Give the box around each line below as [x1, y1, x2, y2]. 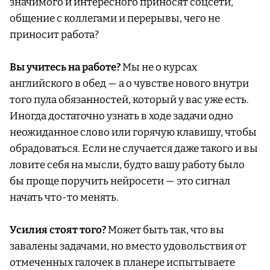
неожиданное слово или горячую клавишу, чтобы [10, 126, 257, 139]
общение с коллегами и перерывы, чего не [10, 12, 220, 25]
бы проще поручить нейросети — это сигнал [10, 175, 230, 188]
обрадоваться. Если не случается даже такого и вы [10, 142, 258, 155]
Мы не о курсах [121, 61, 197, 74]
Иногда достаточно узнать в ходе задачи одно [10, 110, 233, 123]
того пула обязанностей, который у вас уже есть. [10, 93, 249, 107]
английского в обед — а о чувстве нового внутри [10, 77, 249, 90]
